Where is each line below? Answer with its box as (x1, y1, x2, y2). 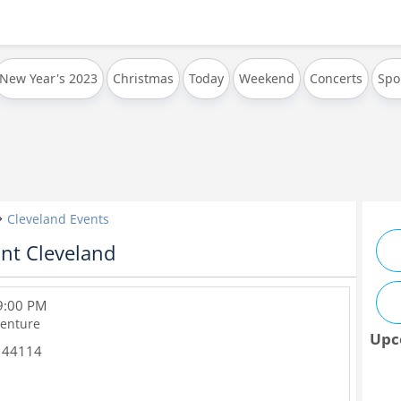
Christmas (112, 70, 174, 87)
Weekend (238, 70, 294, 87)
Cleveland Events (7, 210, 109, 227)
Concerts (309, 70, 363, 87)
